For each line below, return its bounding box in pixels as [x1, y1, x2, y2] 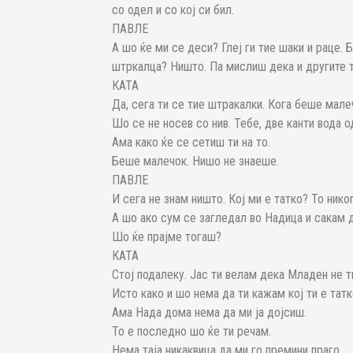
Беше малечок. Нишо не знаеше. [112, 154, 279, 169]
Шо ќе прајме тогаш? [112, 229, 221, 245]
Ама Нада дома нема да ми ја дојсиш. [112, 305, 307, 321]
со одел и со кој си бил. [112, 2, 234, 18]
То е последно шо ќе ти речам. [112, 324, 271, 340]
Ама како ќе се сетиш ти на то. [112, 135, 270, 150]
